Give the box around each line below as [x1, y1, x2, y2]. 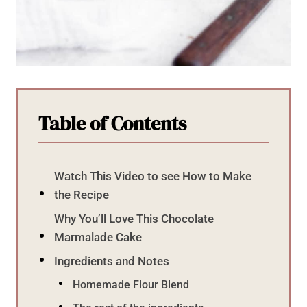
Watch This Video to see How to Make [54, 169, 252, 183]
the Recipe [54, 187, 110, 201]
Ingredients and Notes [54, 254, 170, 268]
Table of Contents [38, 110, 186, 136]
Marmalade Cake [54, 230, 143, 244]
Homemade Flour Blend [73, 278, 190, 291]
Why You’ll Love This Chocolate [54, 211, 214, 225]
